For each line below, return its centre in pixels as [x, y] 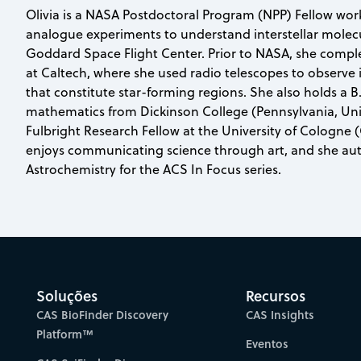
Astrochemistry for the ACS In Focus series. [154, 170]
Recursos [276, 295]
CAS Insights [280, 314]
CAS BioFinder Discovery [103, 314]
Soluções [67, 295]
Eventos [268, 343]
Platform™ [65, 334]
